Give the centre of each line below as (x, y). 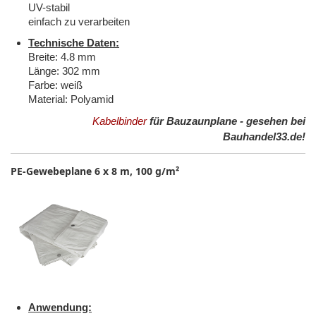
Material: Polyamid (71, 99)
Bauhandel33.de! (264, 137)
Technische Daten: (74, 43)
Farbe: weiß (55, 85)
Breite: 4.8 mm (62, 57)
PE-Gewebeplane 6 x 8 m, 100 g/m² (95, 171)
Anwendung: (60, 308)
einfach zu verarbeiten (79, 22)
